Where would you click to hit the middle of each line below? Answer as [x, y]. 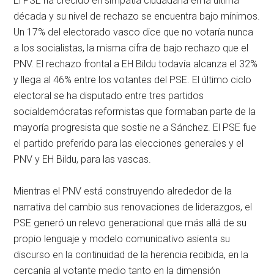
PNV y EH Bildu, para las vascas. [83, 159]
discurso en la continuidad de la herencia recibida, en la [131, 254]
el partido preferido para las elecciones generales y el [129, 143]
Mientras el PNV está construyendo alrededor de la [123, 191]
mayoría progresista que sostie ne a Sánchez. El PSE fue [135, 127]
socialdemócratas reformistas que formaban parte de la [135, 111]
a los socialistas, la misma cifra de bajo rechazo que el [131, 48]
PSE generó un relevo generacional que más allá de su [130, 223]
